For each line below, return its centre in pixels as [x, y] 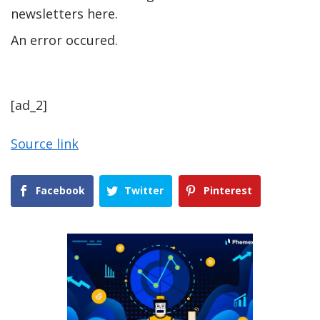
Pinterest [227, 191]
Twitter [144, 191]
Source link [45, 144]
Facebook [60, 191]
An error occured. [64, 40]
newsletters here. [64, 14]
